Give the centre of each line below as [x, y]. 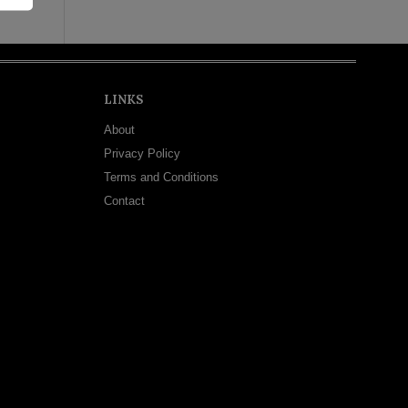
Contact [124, 201]
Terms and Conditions [161, 178]
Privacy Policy [142, 154]
